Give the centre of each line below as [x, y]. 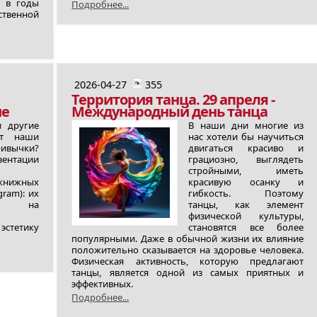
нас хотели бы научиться [246, 137]
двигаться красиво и [246, 148]
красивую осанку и [246, 182]
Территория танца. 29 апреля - [173, 99]
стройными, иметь [246, 171]
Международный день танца [170, 111]
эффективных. [103, 284]
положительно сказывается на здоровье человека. [188, 250]
